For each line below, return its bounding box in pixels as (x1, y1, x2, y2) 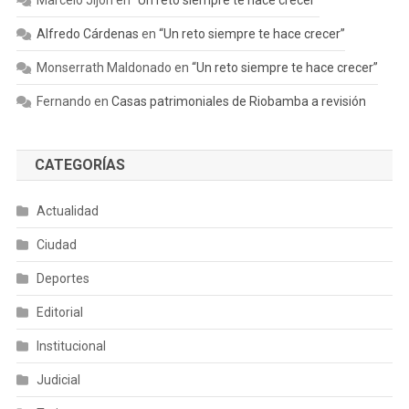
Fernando (36, 94, 91, 110)
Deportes (36, 271, 89, 287)
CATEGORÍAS (34, 156, 125, 174)
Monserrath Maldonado (36, 60, 172, 76)
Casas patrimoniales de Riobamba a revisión (110, 94, 366, 110)
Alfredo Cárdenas (36, 26, 139, 42)
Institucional (36, 339, 106, 354)
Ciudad (36, 237, 77, 253)
